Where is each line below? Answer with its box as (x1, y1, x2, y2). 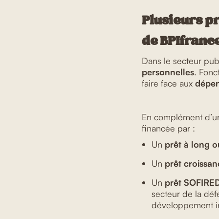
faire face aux (142, 77, 195, 88)
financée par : (142, 122, 195, 133)
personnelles (142, 66, 194, 77)
